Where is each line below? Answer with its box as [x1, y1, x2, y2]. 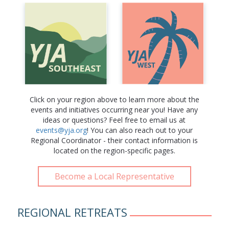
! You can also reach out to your [87, 125, 193, 135]
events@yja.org [36, 125, 87, 135]
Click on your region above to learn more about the [29, 95, 199, 105]
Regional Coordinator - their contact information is [31, 135, 198, 146]
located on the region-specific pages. [53, 146, 175, 156]
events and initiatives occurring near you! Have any [31, 105, 198, 115]
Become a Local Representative [54, 171, 174, 182]
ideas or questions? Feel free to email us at [43, 115, 186, 125]
